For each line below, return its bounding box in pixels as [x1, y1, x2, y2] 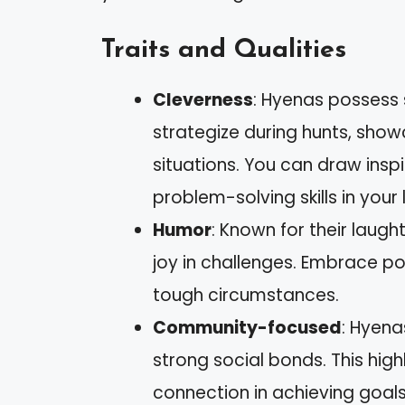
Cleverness [153, 87, 253, 112]
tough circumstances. [153, 282, 339, 307]
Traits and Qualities [101, 36, 346, 63]
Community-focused [153, 315, 342, 340]
